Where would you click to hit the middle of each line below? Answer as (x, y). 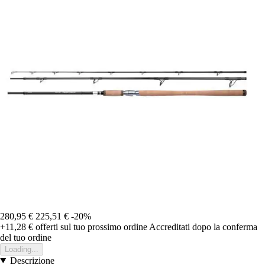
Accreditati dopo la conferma (203, 227)
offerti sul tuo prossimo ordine (90, 227)
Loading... (22, 249)
